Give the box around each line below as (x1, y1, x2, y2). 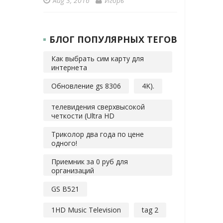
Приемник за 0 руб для (51, 157, 128, 167)
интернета (51, 63, 87, 73)
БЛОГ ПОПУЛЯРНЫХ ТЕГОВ (49, 33, 177, 46)
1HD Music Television (51, 205, 121, 215)
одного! (51, 138, 77, 148)
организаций (51, 166, 94, 176)
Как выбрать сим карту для (51, 54, 144, 64)
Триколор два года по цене (51, 129, 144, 139)
